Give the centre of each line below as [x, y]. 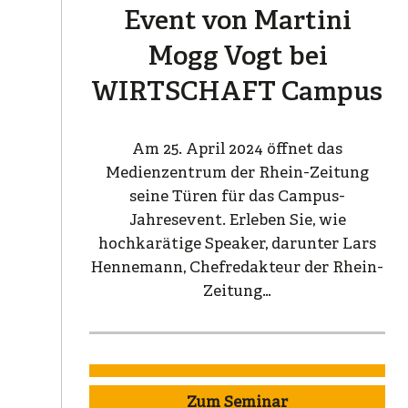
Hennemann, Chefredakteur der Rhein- [238, 268]
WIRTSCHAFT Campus [238, 93]
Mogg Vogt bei [237, 57]
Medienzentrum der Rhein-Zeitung [238, 173]
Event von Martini [237, 22]
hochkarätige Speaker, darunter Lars [238, 244]
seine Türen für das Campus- [238, 197]
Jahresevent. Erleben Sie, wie [237, 220]
